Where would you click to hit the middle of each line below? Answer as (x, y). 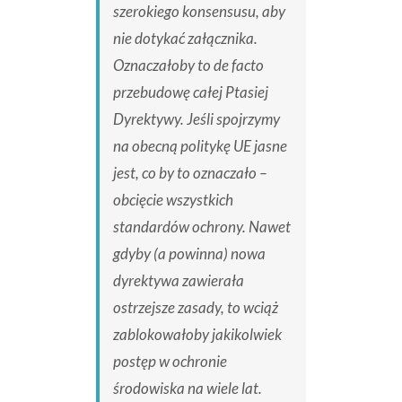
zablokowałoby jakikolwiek (197, 335)
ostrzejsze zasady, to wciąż (195, 308)
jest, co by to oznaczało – (190, 173)
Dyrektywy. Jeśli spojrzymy (196, 119)
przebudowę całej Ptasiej (190, 92)
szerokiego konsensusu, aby (199, 12)
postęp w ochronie (170, 362)
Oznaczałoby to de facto (188, 66)
